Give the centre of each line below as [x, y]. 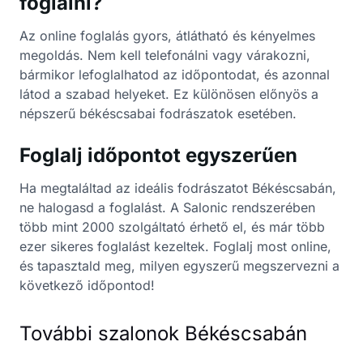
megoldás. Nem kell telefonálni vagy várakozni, [165, 55]
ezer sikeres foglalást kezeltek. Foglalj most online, [175, 246]
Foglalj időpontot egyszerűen [158, 155]
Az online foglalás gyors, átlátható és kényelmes [167, 36]
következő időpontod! [87, 285]
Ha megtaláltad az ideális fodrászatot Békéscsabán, [178, 188]
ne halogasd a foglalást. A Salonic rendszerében [167, 207]
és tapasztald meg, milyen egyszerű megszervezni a [179, 266]
